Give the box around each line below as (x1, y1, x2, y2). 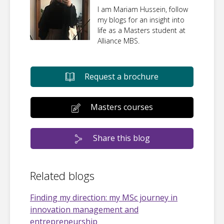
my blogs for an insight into (97, 14, 184, 24)
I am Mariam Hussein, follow (97, 4, 188, 14)
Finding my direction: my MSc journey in (30, 191, 177, 203)
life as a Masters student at (97, 25, 185, 35)
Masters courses (90, 101, 153, 113)
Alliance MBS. (97, 35, 139, 45)
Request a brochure (84, 70, 158, 82)
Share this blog (93, 132, 150, 143)
